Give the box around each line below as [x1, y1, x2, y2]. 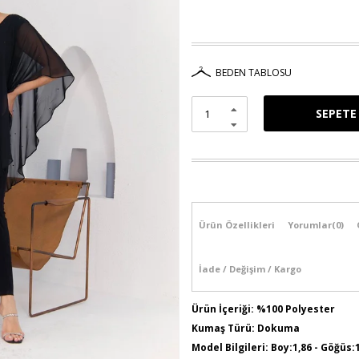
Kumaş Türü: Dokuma [192, 321, 300, 335]
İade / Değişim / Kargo [199, 263, 301, 275]
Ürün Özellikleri [199, 219, 275, 231]
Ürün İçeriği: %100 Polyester [192, 302, 335, 316]
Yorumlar [288, 219, 332, 231]
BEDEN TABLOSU [216, 66, 292, 79]
